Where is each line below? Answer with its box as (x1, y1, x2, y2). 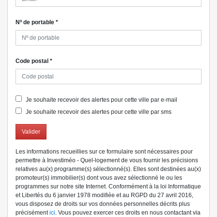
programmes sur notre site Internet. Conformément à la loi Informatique (15, 183, 201, 190)
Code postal (15, 58, 50, 65)
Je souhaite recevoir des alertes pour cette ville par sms (24, 108, 171, 116)
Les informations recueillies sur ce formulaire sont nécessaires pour (15, 148, 193, 155)
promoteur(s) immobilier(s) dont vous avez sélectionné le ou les (15, 174, 182, 182)
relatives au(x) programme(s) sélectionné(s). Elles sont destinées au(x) (15, 166, 201, 173)
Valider (22, 128, 40, 136)
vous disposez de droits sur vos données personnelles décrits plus (15, 201, 190, 208)
